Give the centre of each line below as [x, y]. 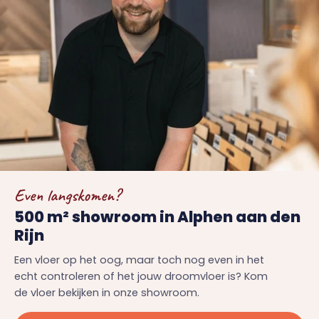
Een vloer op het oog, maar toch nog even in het [139, 260]
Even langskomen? [67, 195]
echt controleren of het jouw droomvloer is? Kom [141, 276]
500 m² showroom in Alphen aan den [157, 216]
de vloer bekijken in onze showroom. [107, 292]
